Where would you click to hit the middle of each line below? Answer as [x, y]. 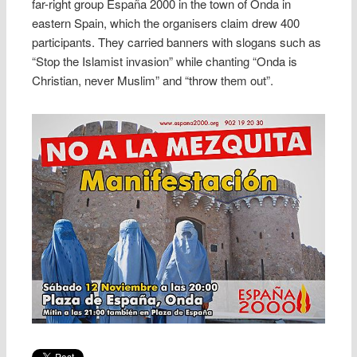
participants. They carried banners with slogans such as [177, 42]
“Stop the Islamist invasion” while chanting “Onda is [165, 61]
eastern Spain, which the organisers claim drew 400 [166, 23]
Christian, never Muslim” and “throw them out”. [153, 80]
